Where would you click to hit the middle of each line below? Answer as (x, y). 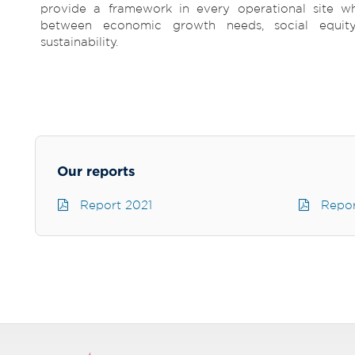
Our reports (96, 171)
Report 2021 (110, 205)
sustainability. (79, 42)
